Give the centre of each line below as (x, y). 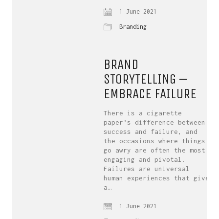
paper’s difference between (155, 122)
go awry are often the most (155, 150)
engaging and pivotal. (145, 159)
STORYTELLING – (146, 79)
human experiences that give (157, 178)
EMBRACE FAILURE (150, 94)
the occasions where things (155, 141)
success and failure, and (151, 131)
